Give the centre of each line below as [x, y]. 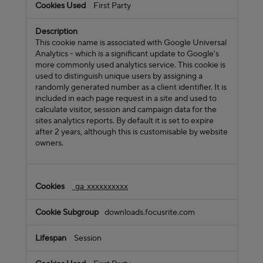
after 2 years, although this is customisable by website [131, 131]
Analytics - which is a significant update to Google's [127, 53]
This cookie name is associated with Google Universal [131, 42]
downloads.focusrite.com [150, 213]
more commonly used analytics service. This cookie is [130, 65]
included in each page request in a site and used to [126, 98]
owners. [49, 143]
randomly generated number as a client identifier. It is [131, 87]
